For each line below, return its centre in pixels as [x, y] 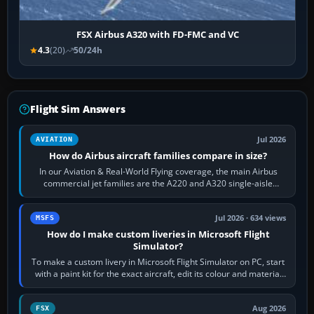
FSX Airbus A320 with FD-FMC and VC [157, 35]
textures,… [158, 286]
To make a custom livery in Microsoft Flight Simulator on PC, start [158, 262]
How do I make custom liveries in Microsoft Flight [158, 234]
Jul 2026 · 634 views [251, 218]
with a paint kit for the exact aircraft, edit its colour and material [158, 274]
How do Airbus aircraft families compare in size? [158, 156]
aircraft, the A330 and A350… [158, 196]
